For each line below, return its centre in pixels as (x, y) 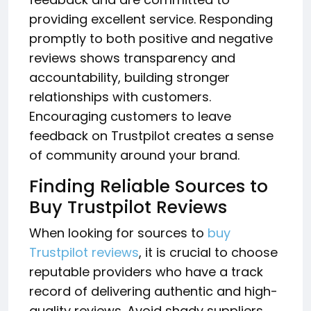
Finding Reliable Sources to (149, 186)
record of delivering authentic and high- (153, 291)
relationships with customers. (120, 96)
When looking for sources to (118, 233)
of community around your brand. (134, 155)
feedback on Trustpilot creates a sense (151, 135)
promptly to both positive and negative (151, 38)
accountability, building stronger (129, 77)
